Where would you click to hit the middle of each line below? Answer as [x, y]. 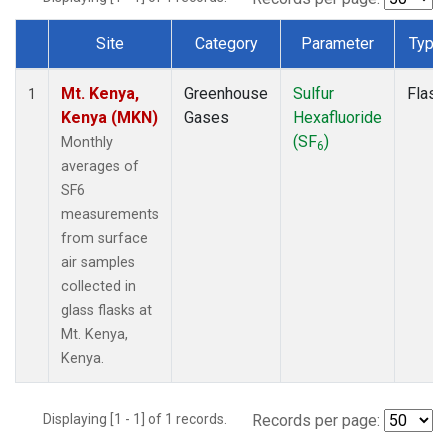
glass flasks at [106, 310]
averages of [100, 166]
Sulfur [313, 93]
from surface [104, 238]
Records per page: [316, 420]
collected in [98, 286]
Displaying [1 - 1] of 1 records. [141, 418]
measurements [110, 214]
